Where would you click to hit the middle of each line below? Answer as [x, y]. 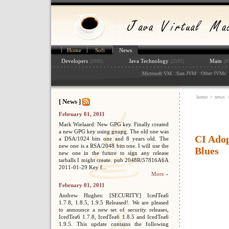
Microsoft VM [157, 73]
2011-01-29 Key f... [83, 167]
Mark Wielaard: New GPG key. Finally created [114, 124]
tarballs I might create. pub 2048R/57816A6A [114, 160]
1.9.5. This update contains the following [114, 224]
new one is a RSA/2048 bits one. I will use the [114, 146]
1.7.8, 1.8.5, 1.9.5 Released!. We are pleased [114, 202]
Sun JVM [186, 73]
